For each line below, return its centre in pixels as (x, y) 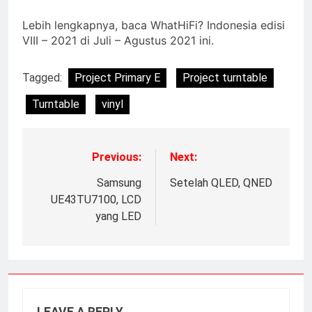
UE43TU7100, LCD (96, 199)
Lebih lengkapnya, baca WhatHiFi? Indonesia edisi (154, 25)
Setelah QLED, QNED (221, 182)
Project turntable (225, 77)
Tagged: (44, 77)
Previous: (117, 157)
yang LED (118, 216)
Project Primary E (117, 77)
